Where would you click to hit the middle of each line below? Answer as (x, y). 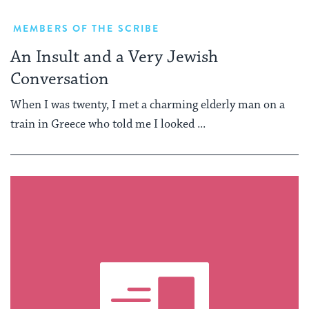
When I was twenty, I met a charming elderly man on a (148, 104)
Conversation (60, 79)
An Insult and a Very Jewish (114, 57)
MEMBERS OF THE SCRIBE (87, 29)
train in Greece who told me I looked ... (108, 124)
